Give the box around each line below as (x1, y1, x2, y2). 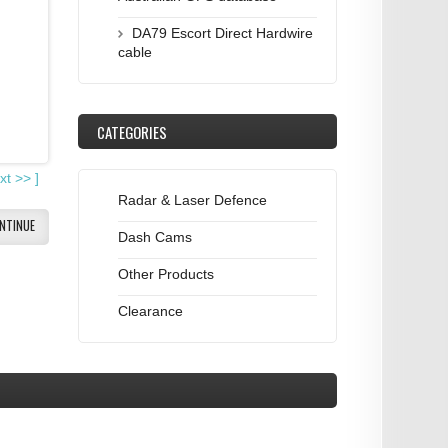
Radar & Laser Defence (117, 191, 267, 208)
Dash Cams (117, 228, 192, 245)
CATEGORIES (96, 120, 167, 143)
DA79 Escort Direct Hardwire (131, 24, 313, 41)
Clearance (117, 302, 183, 319)
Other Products (117, 265, 214, 282)
